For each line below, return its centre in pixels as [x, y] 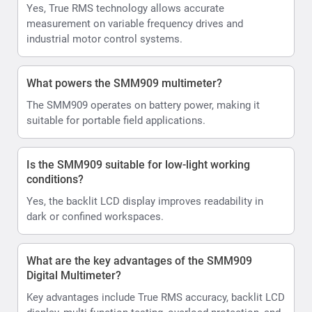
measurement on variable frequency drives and [135, 23]
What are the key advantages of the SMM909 [139, 260]
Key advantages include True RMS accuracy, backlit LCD [156, 297]
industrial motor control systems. [104, 39]
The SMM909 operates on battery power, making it [143, 105]
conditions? [55, 179]
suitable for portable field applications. [116, 120]
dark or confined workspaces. [95, 216]
